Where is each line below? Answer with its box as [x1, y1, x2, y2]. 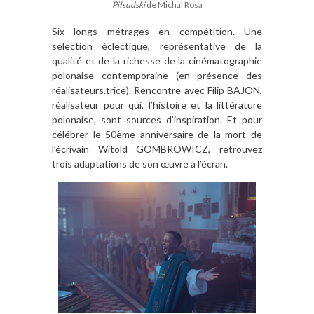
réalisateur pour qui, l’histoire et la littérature [52, 98, 262, 111]
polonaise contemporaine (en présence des [52, 69, 262, 81]
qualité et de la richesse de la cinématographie [52, 54, 262, 67]
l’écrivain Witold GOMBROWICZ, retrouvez [52, 142, 262, 155]
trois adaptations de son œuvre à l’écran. [52, 157, 228, 170]
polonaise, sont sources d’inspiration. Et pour [52, 113, 262, 125]
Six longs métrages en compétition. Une [52, 25, 262, 37]
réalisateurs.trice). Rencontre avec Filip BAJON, [52, 83, 262, 96]
